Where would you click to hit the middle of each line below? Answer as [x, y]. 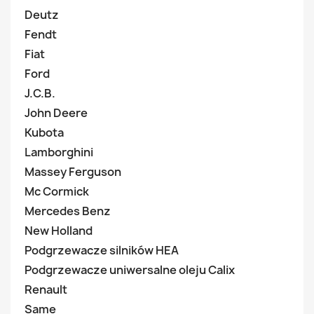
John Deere [56, 113]
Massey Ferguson [73, 172]
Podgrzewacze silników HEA [102, 250]
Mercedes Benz [68, 211]
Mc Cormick [57, 191]
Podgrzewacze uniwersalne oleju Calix [130, 270]
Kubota [44, 132]
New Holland [59, 231]
